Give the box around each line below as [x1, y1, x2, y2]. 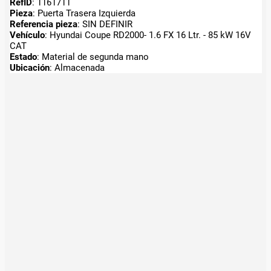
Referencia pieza [9, 18, 77, 30]
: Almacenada [49, 62, 105, 73]
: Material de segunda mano [36, 51, 149, 62]
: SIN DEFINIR [77, 18, 132, 30]
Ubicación [9, 62, 50, 73]
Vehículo [9, 29, 45, 41]
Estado [9, 51, 37, 62]
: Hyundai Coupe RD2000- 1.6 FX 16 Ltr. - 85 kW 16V [44, 29, 251, 41]
